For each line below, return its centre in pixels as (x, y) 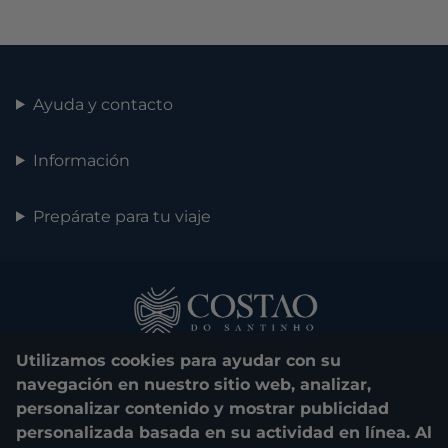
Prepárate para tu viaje (121, 216)
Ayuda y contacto (102, 104)
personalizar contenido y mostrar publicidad (202, 408)
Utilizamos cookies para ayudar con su (178, 360)
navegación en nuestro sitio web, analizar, (193, 384)
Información (81, 160)
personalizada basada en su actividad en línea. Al (224, 432)
